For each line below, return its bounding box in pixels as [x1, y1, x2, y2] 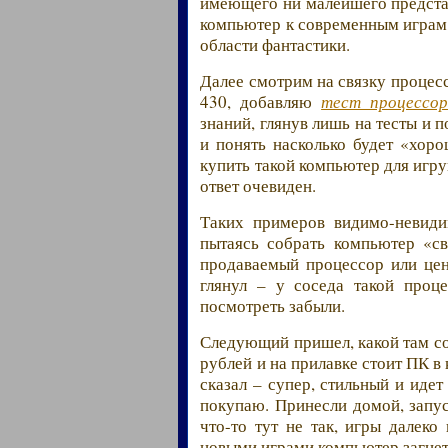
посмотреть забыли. [200, 293, 346, 317]
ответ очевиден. [200, 173, 317, 197]
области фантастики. [200, 32, 351, 56]
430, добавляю [200, 89, 322, 113]
